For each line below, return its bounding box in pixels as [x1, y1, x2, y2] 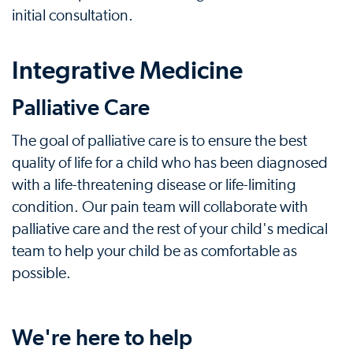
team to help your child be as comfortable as [12, 243, 297, 259]
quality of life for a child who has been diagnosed [12, 155, 328, 171]
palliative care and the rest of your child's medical [12, 221, 328, 237]
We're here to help [12, 325, 192, 351]
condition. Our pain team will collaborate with [12, 199, 308, 215]
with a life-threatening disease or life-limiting [12, 177, 296, 193]
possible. [12, 266, 71, 281]
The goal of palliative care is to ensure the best [12, 133, 307, 149]
